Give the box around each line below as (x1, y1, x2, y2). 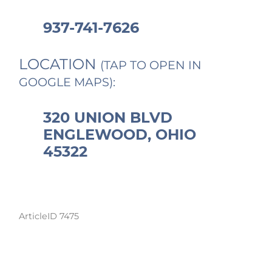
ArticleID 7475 (19, 211, 80, 222)
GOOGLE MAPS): (19, 75, 116, 90)
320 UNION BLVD (43, 109, 173, 127)
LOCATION (19, 55, 101, 73)
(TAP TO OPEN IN (100, 58, 202, 73)
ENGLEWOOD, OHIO (43, 126, 197, 144)
